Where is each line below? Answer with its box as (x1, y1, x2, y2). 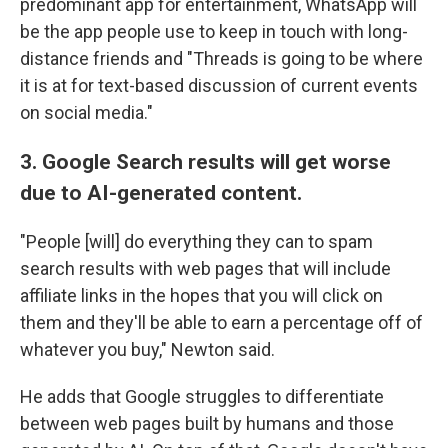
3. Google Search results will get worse (20, 149, 391, 174)
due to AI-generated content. (20, 180, 302, 205)
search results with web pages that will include (20, 258, 391, 279)
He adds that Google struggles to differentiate (20, 386, 384, 407)
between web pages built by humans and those (20, 413, 394, 434)
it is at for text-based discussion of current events (20, 75, 418, 96)
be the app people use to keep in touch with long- (20, 21, 408, 42)
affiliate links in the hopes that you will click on (20, 285, 383, 306)
